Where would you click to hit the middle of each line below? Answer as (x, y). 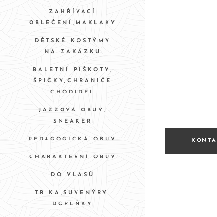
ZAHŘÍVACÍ (73, 12)
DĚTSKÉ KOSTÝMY (73, 41)
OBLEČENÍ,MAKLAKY (73, 23)
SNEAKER (73, 121)
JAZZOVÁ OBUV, (73, 110)
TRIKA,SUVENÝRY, (73, 193)
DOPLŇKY (73, 204)
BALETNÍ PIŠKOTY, (73, 70)
